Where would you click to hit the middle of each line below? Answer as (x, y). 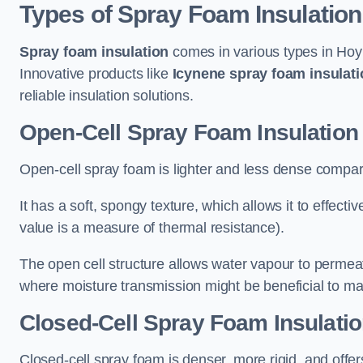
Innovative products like (96, 74)
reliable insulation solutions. (107, 96)
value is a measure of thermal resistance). (152, 228)
